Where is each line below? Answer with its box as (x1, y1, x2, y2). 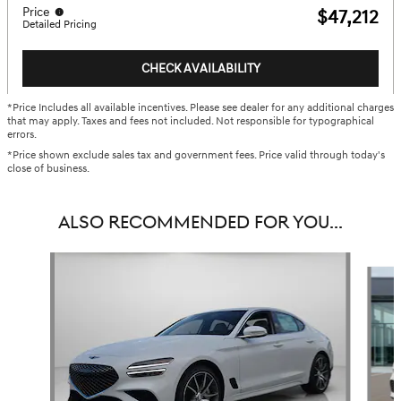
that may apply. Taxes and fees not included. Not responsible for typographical (7, 115, 374, 129)
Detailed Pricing (22, 17, 97, 31)
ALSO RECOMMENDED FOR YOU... (58, 211, 343, 235)
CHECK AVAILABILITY (141, 61, 260, 77)
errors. (7, 128, 37, 142)
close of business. (7, 162, 90, 176)
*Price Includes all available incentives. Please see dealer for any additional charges (7, 101, 394, 115)
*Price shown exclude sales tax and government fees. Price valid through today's (7, 149, 385, 163)
